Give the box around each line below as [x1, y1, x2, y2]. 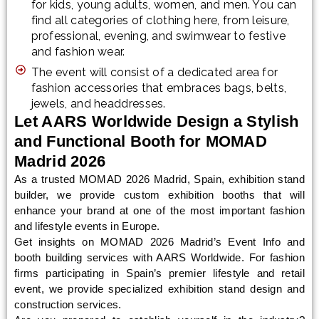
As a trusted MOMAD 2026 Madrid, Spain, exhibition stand [14, 173, 305, 185]
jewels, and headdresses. [31, 97, 166, 110]
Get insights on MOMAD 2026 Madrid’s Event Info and [14, 236, 305, 248]
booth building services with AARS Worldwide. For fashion [14, 251, 305, 263]
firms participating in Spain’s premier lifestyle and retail [14, 267, 305, 279]
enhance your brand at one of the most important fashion [14, 204, 305, 216]
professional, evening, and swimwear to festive [31, 29, 286, 43]
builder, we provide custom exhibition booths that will [14, 189, 305, 201]
